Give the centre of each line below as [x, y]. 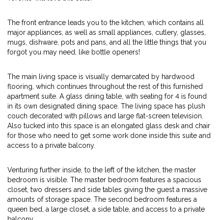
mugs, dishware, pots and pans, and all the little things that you [107, 42]
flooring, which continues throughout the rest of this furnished [105, 86]
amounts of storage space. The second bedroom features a [102, 199]
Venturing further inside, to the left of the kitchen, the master [102, 170]
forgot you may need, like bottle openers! [74, 52]
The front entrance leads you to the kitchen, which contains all [106, 23]
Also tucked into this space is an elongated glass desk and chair [109, 126]
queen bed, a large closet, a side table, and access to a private [106, 209]
